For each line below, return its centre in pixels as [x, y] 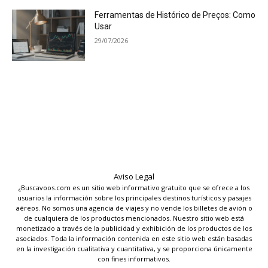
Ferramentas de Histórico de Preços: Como [175, 15]
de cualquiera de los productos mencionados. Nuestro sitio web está [134, 218]
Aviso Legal [134, 176]
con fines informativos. [134, 258]
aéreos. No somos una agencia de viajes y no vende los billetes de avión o [134, 208]
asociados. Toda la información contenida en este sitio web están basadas [134, 238]
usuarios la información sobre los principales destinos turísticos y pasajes [134, 197]
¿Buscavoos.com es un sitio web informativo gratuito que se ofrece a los [134, 187]
